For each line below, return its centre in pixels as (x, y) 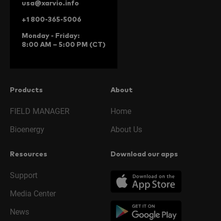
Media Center (33, 193)
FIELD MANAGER (40, 111)
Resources (29, 154)
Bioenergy (27, 129)
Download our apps (144, 154)
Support (24, 175)
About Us (126, 129)
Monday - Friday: (51, 36)
